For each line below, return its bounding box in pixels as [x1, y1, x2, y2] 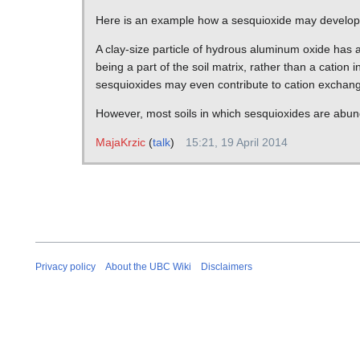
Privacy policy [35, 260, 96, 272]
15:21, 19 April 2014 [185, 136, 288, 149]
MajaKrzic [95, 136, 145, 149]
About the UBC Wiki [105, 260, 191, 272]
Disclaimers [201, 260, 252, 272]
